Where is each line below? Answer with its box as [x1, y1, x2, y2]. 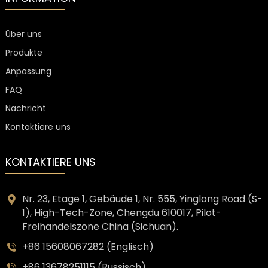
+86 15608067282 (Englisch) [22, 240, 154, 254]
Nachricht [5, 102, 46, 115]
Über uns [5, 28, 42, 41]
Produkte [5, 47, 42, 59]
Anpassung [5, 65, 51, 78]
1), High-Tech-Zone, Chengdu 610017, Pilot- [22, 206, 221, 220]
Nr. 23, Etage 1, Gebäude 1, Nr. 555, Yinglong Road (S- [22, 192, 263, 206]
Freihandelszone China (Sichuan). [22, 220, 178, 234]
